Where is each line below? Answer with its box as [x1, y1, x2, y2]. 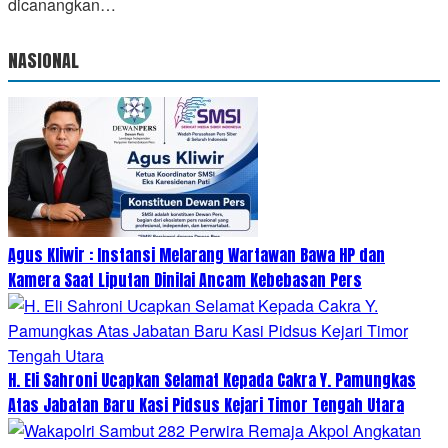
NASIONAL [8, 46, 79, 74]
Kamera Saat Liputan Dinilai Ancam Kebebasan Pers [8, 267, 362, 292]
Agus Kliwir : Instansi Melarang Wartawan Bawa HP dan [8, 242, 385, 267]
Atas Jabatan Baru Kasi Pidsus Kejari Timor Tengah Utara [8, 392, 404, 417]
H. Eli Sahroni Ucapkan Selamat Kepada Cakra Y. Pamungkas [8, 367, 416, 392]
